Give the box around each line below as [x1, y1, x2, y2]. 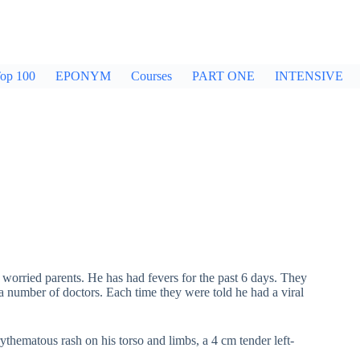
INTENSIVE [275, 69, 343, 83]
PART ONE [192, 69, 255, 83]
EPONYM [55, 69, 111, 83]
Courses [131, 69, 172, 83]
